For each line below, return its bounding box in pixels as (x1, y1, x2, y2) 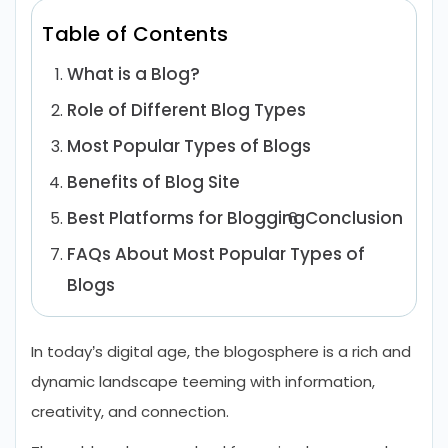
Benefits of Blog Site (67, 170, 240, 194)
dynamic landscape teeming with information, (31, 371, 375, 392)
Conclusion (305, 206, 403, 230)
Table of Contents (42, 20, 229, 48)
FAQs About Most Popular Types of (67, 242, 365, 266)
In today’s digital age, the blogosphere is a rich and (31, 341, 411, 362)
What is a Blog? (67, 62, 200, 86)
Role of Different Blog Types (67, 98, 306, 122)
